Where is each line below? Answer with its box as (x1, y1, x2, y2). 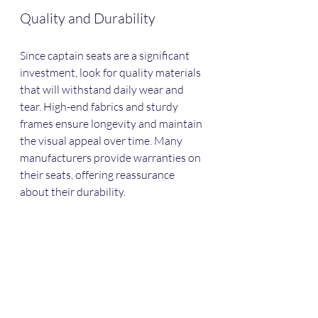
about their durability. (20, 185, 126, 199)
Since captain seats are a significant (20, 48, 192, 63)
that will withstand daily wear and (20, 82, 186, 97)
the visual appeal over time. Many (20, 133, 185, 148)
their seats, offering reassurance (20, 168, 177, 182)
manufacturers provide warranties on (20, 150, 203, 165)
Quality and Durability (20, 9, 155, 28)
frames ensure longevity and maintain (20, 116, 204, 131)
